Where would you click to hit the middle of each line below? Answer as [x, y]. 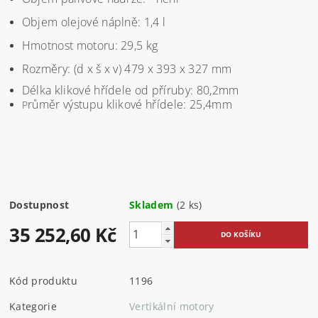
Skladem [152, 204]
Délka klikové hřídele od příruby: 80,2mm [130, 90]
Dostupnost [39, 204]
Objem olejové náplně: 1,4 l [94, 22]
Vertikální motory [172, 306]
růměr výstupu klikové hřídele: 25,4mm [130, 104]
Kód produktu [43, 280]
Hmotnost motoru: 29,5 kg [90, 45]
